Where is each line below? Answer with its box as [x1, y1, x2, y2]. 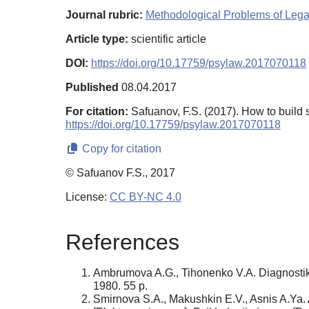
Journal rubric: [66, 8, 143, 21]
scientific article [128, 32, 206, 45]
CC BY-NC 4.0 [110, 190, 181, 203]
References [66, 230, 179, 255]
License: [66, 190, 110, 203]
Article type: [66, 32, 128, 45]
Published [66, 81, 119, 93]
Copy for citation [79, 142, 161, 154]
